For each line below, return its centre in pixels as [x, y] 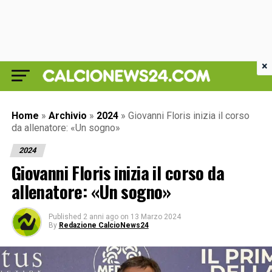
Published [65, 217]
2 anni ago [100, 217]
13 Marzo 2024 [155, 217]
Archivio [67, 116]
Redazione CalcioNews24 [104, 225]
